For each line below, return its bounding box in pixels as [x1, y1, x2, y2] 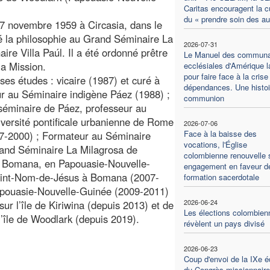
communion [183, 92, 224, 104]
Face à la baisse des [183, 127, 257, 139]
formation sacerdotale [183, 171, 259, 183]
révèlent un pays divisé [183, 217, 265, 229]
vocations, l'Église [183, 138, 247, 150]
